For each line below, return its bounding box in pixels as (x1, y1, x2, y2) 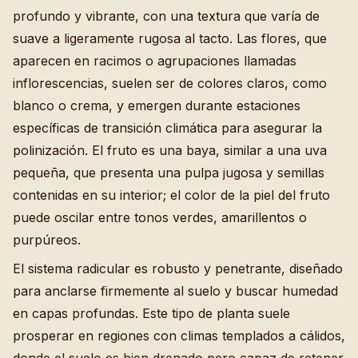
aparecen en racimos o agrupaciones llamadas (13, 53, 296, 70)
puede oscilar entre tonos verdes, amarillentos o (13, 209, 307, 226)
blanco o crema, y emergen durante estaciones (13, 97, 300, 114)
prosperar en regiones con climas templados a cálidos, (13, 328, 345, 344)
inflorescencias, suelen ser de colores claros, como (13, 75, 327, 92)
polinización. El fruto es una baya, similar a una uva (13, 142, 327, 159)
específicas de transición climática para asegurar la (13, 120, 322, 137)
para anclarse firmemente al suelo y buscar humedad (13, 283, 338, 300)
